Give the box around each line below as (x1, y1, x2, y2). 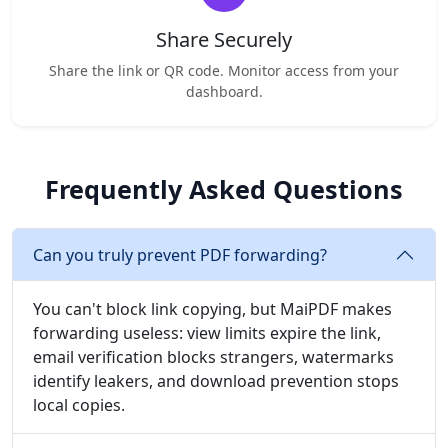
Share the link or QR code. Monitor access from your (49, 61, 399, 80)
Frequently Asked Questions (45, 172, 403, 206)
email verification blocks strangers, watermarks (33, 346, 394, 368)
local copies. (33, 394, 125, 416)
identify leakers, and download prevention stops (33, 370, 399, 392)
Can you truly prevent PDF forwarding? (33, 243, 327, 266)
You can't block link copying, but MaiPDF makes (33, 298, 392, 320)
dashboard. (185, 82, 263, 101)
